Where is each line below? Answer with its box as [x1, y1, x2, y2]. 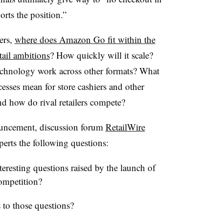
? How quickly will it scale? [49, 48, 153, 61]
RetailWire [105, 120, 145, 133]
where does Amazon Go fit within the [14, 33, 155, 45]
